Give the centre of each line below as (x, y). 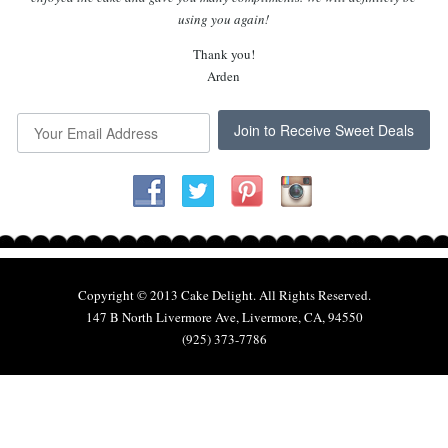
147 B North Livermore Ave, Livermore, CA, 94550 (224, 317)
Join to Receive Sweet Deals (324, 130)
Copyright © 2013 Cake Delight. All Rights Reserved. (224, 295)
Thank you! (223, 54)
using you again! (224, 19)
